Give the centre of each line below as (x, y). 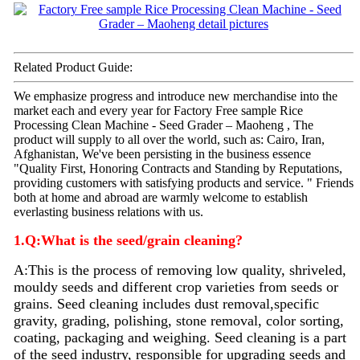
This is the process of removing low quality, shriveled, (187, 270)
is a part (321, 337)
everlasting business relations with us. (108, 211)
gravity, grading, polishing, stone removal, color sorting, (178, 320)
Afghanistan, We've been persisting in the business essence (162, 153)
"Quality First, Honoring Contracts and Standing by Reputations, (178, 168)
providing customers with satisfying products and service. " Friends (183, 182)
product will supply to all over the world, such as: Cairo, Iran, (169, 139)
